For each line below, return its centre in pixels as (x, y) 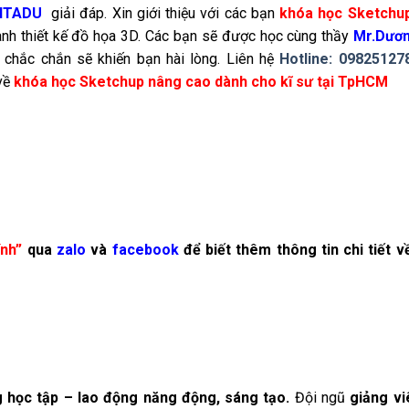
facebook (145, 249)
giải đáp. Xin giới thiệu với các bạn (161, 14)
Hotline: (306, 59)
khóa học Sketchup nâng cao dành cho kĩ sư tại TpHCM (201, 82)
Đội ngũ (320, 397)
